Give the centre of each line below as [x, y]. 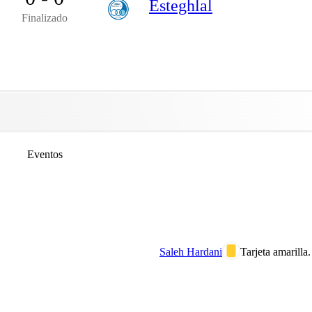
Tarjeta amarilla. [275, 251]
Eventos [45, 154]
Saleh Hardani [191, 251]
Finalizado [45, 17]
